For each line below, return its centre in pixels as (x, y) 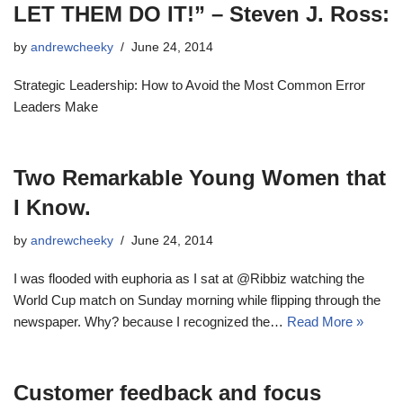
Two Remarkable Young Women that (200, 178)
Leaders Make (56, 107)
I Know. (52, 207)
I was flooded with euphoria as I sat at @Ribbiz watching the (189, 278)
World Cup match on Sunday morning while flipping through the (197, 300)
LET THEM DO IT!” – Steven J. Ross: (201, 14)
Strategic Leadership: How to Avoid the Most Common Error (189, 85)
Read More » (325, 322)
